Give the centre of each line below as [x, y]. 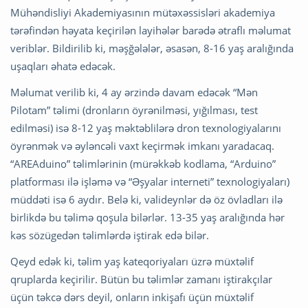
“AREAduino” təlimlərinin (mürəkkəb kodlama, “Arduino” [143, 163]
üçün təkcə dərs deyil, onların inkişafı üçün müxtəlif [132, 297]
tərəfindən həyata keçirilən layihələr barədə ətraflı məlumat [151, 30]
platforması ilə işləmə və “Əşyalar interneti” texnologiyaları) [151, 181]
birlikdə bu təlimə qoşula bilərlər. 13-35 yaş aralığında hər [147, 217]
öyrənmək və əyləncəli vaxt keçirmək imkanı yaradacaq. [144, 145]
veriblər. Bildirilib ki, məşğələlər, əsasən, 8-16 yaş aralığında [152, 48]
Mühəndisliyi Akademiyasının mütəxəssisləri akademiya [143, 12]
